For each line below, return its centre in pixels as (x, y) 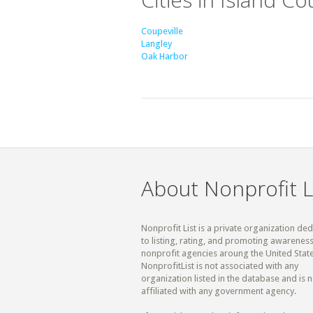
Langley (156, 44)
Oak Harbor (165, 57)
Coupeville (162, 31)
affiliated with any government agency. (219, 291)
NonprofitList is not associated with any (220, 266)
